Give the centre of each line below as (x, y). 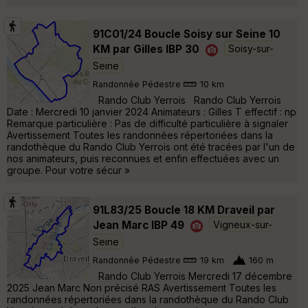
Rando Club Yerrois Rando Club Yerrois (187, 100)
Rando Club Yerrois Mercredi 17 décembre (192, 276)
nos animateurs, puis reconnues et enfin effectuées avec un (143, 158)
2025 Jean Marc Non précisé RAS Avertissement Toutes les (142, 287)
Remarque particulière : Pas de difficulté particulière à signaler (147, 123)
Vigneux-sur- (243, 225)
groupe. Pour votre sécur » (68, 170)
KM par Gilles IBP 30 (146, 49)
